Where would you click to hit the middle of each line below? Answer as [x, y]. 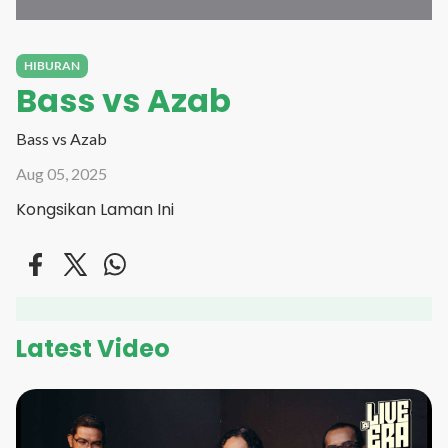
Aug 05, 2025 [61, 173]
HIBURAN [52, 65]
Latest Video [93, 348]
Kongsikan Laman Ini [95, 209]
